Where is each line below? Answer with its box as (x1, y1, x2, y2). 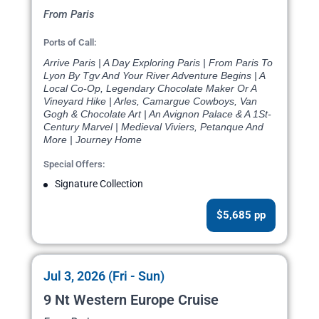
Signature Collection (55, 178, 143, 190)
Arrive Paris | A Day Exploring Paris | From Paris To (43, 57, 273, 69)
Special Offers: (43, 159, 105, 170)
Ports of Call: (43, 37, 97, 48)
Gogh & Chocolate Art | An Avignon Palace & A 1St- (43, 108, 271, 120)
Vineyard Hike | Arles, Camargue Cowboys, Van (43, 95, 257, 108)
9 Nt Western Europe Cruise (43, 291, 219, 309)
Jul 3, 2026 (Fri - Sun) (43, 268, 164, 284)
